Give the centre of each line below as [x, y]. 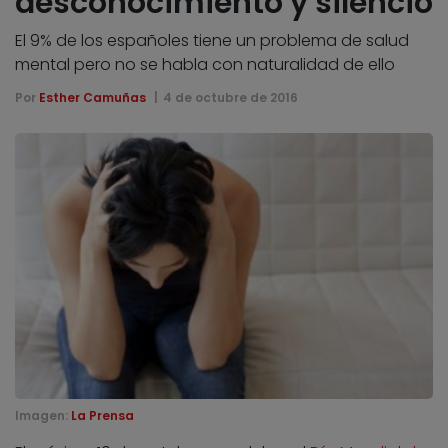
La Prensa [102, 416]
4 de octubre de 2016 [230, 97]
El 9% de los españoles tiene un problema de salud [212, 40]
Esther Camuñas [92, 97]
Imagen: [43, 416]
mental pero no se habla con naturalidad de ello [205, 64]
